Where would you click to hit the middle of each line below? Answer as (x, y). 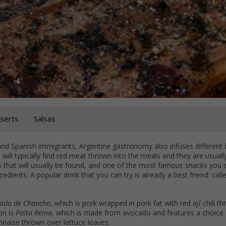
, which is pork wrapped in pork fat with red (122, 203)
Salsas (45, 119)
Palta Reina (34, 213)
